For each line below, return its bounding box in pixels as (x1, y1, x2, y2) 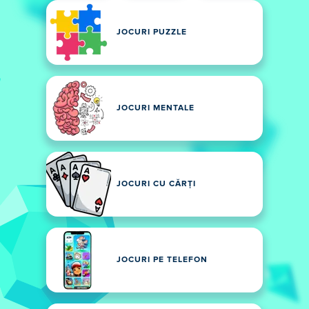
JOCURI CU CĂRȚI (117, 180, 196, 188)
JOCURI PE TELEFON (117, 256, 208, 264)
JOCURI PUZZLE (117, 28, 187, 37)
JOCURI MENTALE (117, 104, 195, 112)
